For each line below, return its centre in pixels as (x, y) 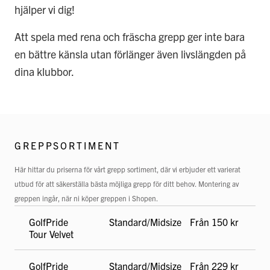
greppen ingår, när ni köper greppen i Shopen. (86, 198)
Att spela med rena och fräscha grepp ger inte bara (130, 36)
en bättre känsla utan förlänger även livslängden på (130, 54)
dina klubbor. (44, 71)
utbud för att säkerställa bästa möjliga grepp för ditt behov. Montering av (127, 184)
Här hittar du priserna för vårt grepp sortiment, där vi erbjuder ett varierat (127, 169)
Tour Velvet (51, 234)
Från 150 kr (214, 222)
